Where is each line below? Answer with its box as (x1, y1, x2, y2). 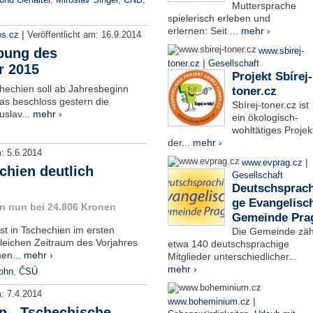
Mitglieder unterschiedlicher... (167, 251, 297, 262)
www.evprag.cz (241, 158, 305, 168)
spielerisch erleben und (167, 13, 270, 24)
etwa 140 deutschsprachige (167, 238, 289, 249)
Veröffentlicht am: (27, 30, 101, 40)
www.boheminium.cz (167, 297, 250, 307)
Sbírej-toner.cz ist (231, 99, 309, 110)
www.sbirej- (258, 46, 304, 56)
